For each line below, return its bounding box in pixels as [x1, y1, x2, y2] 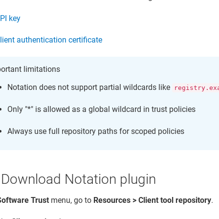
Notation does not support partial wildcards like [7, 82, 173, 92]
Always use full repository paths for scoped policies [7, 126, 185, 136]
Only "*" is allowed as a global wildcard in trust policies [7, 105, 196, 114]
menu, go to [49, 195, 94, 205]
